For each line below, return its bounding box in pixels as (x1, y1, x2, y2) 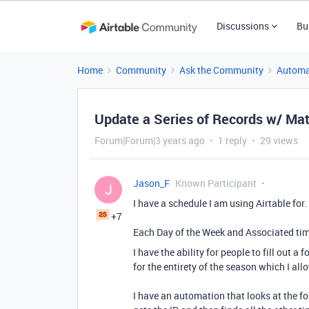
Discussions (216, 19, 269, 32)
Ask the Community (179, 63, 263, 77)
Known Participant (175, 177, 257, 190)
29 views (260, 134, 298, 147)
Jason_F (133, 177, 170, 190)
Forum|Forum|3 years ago (94, 134, 205, 147)
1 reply (218, 134, 247, 147)
